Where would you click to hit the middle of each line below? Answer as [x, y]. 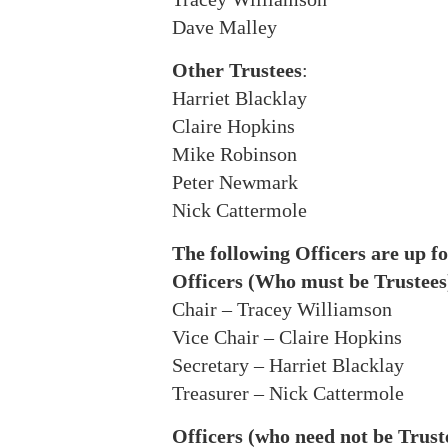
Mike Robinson [234, 154]
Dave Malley [224, 27]
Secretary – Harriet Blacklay [288, 365]
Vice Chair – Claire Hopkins [287, 337]
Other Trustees [237, 70]
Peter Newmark [235, 182]
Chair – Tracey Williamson [282, 309]
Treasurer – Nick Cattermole [288, 393]
